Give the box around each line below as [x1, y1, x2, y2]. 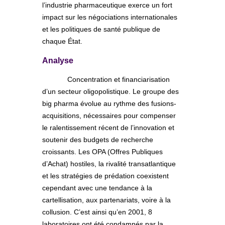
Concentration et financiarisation [67, 75, 170, 83]
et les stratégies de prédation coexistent [42, 171, 169, 180]
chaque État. [42, 37, 82, 45]
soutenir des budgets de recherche [42, 135, 153, 144]
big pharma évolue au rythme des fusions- [42, 99, 176, 107]
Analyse [42, 56, 73, 65]
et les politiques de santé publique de [42, 25, 160, 33]
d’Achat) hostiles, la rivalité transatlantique [42, 159, 176, 168]
